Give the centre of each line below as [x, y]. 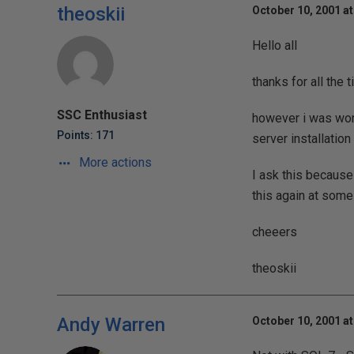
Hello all [274, 45]
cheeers [274, 232]
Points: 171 [86, 135]
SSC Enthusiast [102, 115]
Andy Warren [111, 325]
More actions [114, 162]
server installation [301, 139]
